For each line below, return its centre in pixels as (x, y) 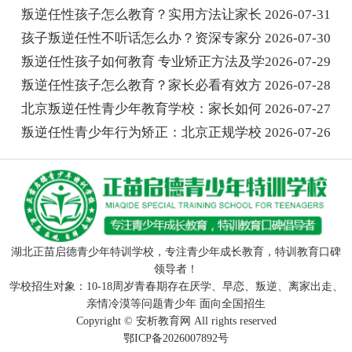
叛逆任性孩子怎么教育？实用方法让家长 (141, 15)
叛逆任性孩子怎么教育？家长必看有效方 (141, 86)
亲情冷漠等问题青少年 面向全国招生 (176, 304)
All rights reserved (233, 321)
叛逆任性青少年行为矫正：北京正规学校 (141, 133)
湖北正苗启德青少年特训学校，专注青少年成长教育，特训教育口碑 (176, 252)
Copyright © (106, 321)
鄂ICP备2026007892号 (176, 339)
